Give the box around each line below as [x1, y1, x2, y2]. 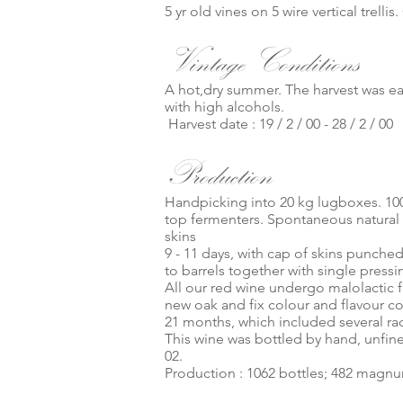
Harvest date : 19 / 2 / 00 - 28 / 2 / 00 [165, 115, 393, 132]
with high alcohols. [165, 98, 284, 115]
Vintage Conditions [165, 41, 359, 81]
